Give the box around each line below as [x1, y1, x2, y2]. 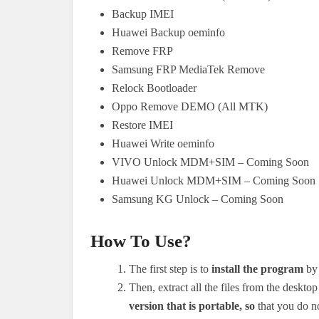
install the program [211, 262, 303, 275]
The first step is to [129, 262, 211, 275]
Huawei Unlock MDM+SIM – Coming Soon [112, 174, 315, 187]
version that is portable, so [129, 299, 255, 312]
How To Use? [90, 231, 192, 251]
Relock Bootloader [112, 81, 197, 94]
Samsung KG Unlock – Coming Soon [112, 192, 283, 205]
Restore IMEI [112, 118, 173, 131]
